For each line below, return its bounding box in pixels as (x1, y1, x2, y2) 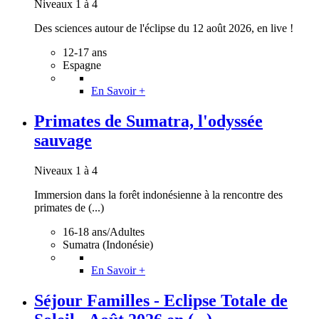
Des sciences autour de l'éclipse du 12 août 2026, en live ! (34, 22, 293, 35)
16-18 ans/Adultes (63, 225, 145, 238)
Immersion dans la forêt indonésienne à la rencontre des (34, 188, 283, 201)
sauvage (34, 131, 92, 150)
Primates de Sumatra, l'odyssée (34, 112, 263, 131)
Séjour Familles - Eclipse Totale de (34, 291, 288, 310)
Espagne (63, 59, 101, 72)
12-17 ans (63, 46, 107, 59)
